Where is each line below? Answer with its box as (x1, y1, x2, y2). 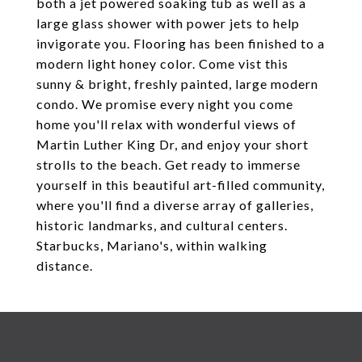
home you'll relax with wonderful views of (36, 116, 297, 132)
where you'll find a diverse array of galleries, (36, 197, 314, 213)
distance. (36, 258, 93, 273)
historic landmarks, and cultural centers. (36, 217, 288, 233)
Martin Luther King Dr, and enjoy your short (36, 137, 309, 152)
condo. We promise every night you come (36, 96, 293, 112)
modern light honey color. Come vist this (36, 56, 288, 71)
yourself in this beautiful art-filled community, (36, 177, 325, 192)
